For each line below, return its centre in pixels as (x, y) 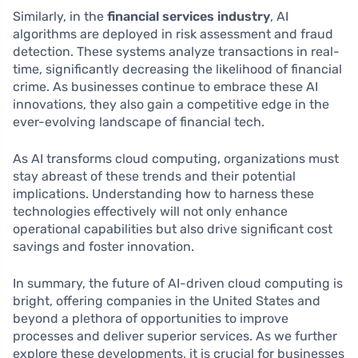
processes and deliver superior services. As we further (175, 336)
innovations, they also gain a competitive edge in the (171, 105)
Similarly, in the (60, 17)
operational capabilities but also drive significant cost (173, 229)
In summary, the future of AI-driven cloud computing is (178, 284)
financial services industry (189, 17)
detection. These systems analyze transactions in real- (176, 52)
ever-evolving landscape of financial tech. (139, 122)
